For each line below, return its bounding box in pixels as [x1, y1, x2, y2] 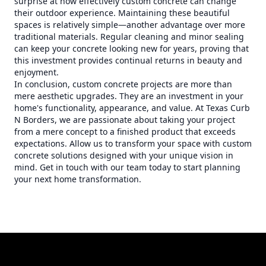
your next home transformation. [14, 173, 141, 185]
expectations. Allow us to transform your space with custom [14, 138, 252, 149]
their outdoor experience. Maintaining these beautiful [14, 7, 230, 18]
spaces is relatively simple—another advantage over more [14, 19, 245, 30]
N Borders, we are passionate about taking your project [14, 114, 235, 125]
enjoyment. [14, 66, 59, 78]
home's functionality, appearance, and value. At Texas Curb [14, 102, 250, 113]
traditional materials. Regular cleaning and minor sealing [14, 31, 244, 42]
